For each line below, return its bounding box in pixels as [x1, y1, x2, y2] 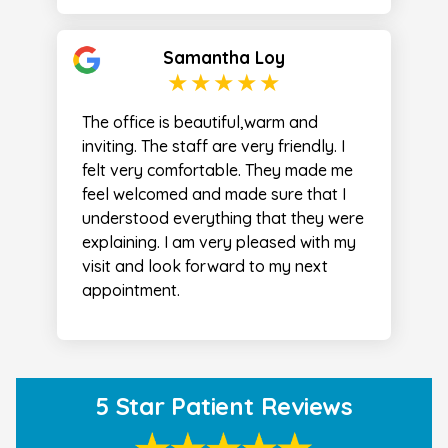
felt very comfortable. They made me [82, 160, 353, 181]
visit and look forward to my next [82, 256, 328, 277]
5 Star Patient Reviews [95, 391, 353, 422]
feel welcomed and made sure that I [82, 184, 346, 205]
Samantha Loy [163, 47, 285, 69]
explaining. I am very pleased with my [82, 232, 356, 253]
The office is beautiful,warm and [82, 112, 318, 133]
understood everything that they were [82, 208, 364, 229]
